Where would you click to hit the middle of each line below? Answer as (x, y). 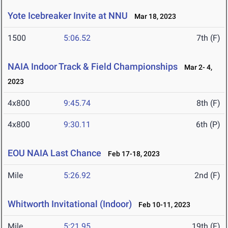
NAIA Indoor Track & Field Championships (93, 67)
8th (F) (208, 103)
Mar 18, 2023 (153, 17)
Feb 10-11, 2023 (162, 205)
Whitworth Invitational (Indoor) (70, 204)
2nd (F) (207, 176)
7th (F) (208, 38)
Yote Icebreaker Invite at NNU (68, 16)
